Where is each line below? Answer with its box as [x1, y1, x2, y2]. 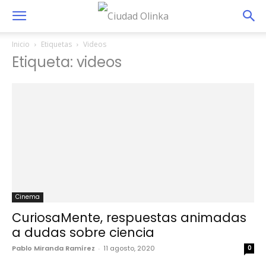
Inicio [12, 39, 30, 49]
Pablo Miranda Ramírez [12, 243, 95, 254]
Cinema [15, 192, 40, 202]
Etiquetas [41, 39, 72, 49]
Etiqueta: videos [12, 52, 122, 72]
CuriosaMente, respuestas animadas [12, 209, 246, 227]
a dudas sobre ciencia [12, 224, 154, 242]
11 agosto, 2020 [103, 243, 155, 254]
